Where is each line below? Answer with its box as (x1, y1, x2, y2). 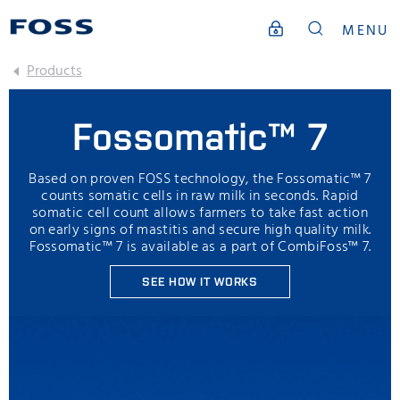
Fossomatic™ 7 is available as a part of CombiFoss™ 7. (29, 236, 371, 260)
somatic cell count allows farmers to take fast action (32, 202, 368, 226)
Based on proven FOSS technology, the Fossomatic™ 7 (29, 168, 371, 192)
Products (27, 60, 82, 83)
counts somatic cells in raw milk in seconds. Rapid (41, 185, 359, 209)
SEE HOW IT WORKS (142, 273, 258, 289)
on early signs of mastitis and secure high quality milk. (29, 219, 371, 243)
